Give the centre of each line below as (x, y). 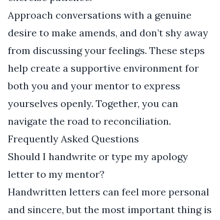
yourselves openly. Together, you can (93, 103)
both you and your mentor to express (94, 85)
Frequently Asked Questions (73, 138)
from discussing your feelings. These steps (106, 50)
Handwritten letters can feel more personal (109, 192)
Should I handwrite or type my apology (98, 156)
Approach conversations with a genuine (100, 15)
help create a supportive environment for (103, 68)
